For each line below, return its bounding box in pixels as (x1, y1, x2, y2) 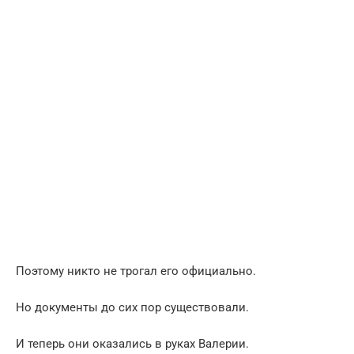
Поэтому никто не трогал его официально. (16, 263, 256, 278)
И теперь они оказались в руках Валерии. (16, 336, 249, 351)
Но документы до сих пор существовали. (16, 299, 249, 314)
